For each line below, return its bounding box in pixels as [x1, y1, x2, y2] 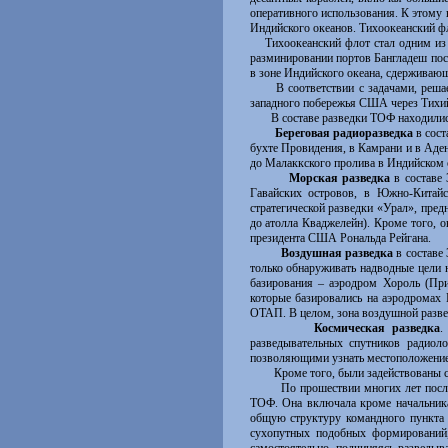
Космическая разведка [314, 321, 440, 335]
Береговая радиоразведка [268, 126, 413, 140]
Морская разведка [279, 171, 390, 185]
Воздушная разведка [280, 246, 394, 260]
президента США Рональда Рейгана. [249, 231, 431, 245]
